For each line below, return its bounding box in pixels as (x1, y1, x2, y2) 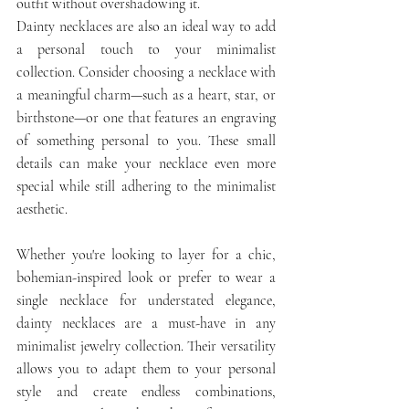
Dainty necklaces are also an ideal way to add (16, 16, 276, 36)
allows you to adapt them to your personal (16, 359, 276, 378)
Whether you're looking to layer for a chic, (16, 245, 276, 264)
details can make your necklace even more (16, 153, 276, 173)
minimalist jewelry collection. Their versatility (16, 336, 276, 355)
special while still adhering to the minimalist (16, 176, 276, 195)
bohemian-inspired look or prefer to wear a (16, 267, 276, 287)
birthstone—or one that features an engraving (16, 108, 276, 127)
